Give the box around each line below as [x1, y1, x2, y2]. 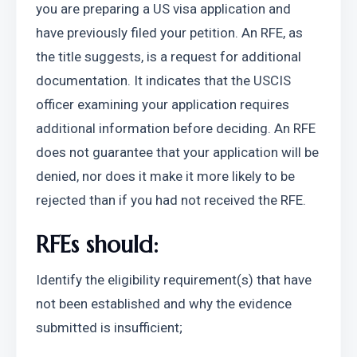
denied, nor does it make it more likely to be [36, 168, 295, 184]
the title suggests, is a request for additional [36, 49, 301, 65]
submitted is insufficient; [36, 320, 182, 335]
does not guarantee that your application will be [36, 144, 319, 160]
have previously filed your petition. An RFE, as [36, 25, 303, 41]
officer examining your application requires [36, 96, 289, 112]
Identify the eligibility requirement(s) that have [36, 272, 312, 288]
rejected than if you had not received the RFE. [36, 192, 306, 208]
